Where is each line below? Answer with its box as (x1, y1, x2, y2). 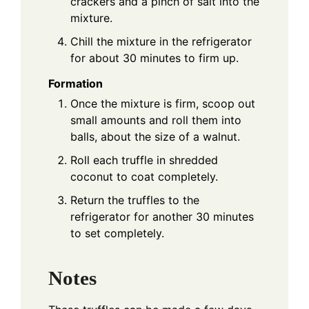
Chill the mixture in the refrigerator (70, 34, 252, 49)
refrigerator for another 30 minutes (70, 210, 254, 224)
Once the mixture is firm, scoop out (70, 97, 255, 111)
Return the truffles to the (70, 193, 199, 208)
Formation (48, 77, 103, 91)
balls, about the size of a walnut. (70, 130, 240, 144)
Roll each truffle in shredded (70, 153, 218, 168)
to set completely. (70, 226, 164, 241)
